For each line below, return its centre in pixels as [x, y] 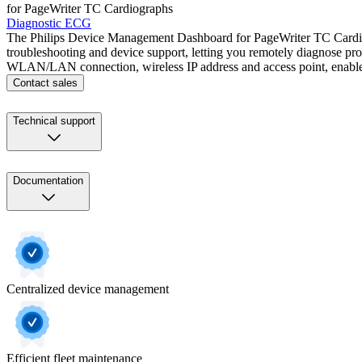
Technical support [54, 121]
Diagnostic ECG [49, 23]
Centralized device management [88, 289]
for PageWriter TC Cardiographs [90, 9]
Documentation [48, 181]
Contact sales [45, 83]
